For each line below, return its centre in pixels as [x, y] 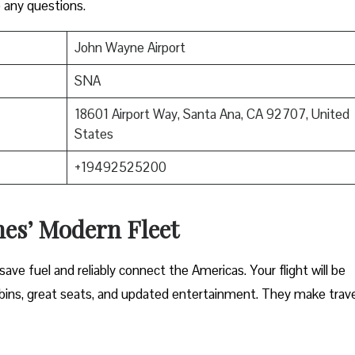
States [94, 134]
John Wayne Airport [130, 47]
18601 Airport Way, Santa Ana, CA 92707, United [212, 114]
